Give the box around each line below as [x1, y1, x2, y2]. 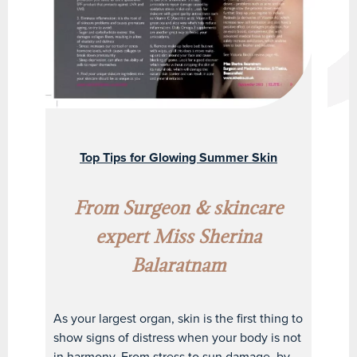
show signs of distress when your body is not [53, 329, 302, 346]
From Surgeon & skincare [73, 199, 283, 219]
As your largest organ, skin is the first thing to [53, 310, 304, 327]
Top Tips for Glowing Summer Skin [79, 149, 277, 166]
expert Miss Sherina [95, 228, 261, 248]
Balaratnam [131, 257, 226, 277]
